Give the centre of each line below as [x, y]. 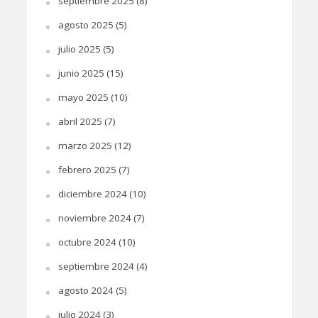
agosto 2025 [86, 25]
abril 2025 [80, 122]
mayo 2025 [83, 98]
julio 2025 [79, 49]
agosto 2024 [86, 291]
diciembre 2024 [92, 194]
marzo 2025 [85, 146]
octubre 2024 [87, 242]
